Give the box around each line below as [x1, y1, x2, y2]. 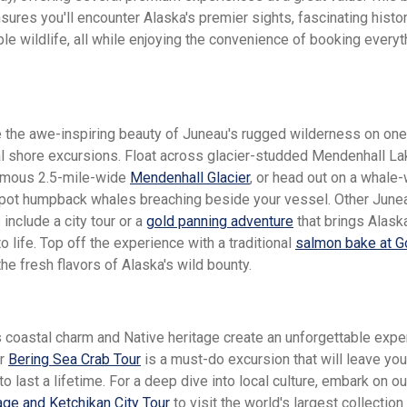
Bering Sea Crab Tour [8, 351, 141, 369]
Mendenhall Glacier [130, 169, 250, 187]
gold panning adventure [146, 213, 293, 231]
